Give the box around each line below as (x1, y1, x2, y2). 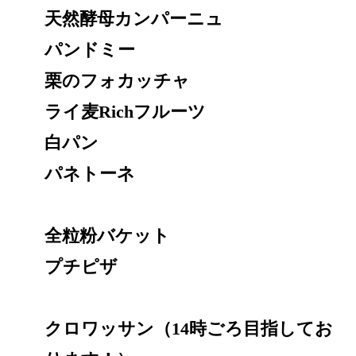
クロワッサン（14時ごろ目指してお (44, 318, 333, 339)
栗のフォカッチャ (44, 70, 190, 91)
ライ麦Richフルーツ (44, 101, 206, 122)
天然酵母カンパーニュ (44, 8, 223, 29)
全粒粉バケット (44, 225, 170, 246)
